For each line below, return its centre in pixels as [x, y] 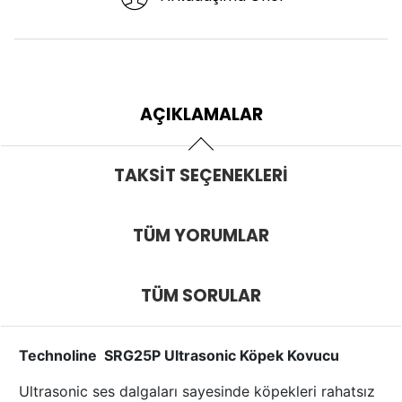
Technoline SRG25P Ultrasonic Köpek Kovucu [179, 356]
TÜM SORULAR [201, 296]
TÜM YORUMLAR [201, 236]
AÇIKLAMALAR [201, 115]
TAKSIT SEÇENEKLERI [201, 176]
